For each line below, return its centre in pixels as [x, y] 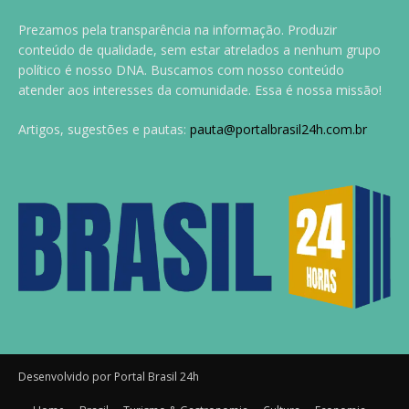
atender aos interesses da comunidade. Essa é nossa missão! [200, 89]
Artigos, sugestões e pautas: [104, 129]
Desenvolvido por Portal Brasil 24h [109, 376]
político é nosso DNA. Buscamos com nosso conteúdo [181, 69]
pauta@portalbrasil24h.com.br [278, 129]
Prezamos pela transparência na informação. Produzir [178, 29]
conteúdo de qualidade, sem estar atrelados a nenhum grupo [199, 49]
